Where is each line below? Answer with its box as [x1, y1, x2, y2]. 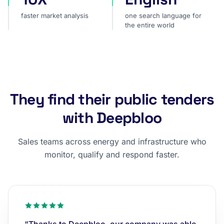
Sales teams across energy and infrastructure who [17, 136, 206, 146]
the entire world [125, 21, 174, 29]
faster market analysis [21, 11, 88, 19]
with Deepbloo [62, 108, 162, 127]
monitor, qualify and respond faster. [44, 149, 179, 159]
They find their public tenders [9, 89, 214, 109]
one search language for [125, 11, 201, 19]
